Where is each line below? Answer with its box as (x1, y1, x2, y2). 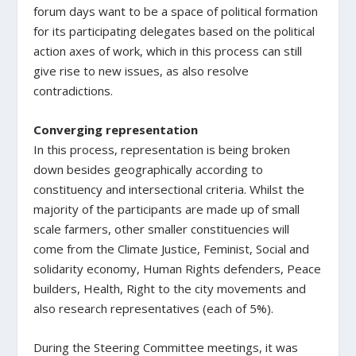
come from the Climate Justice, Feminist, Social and (33, 240, 310, 257)
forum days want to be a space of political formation (33, 2, 319, 19)
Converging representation (33, 121, 202, 137)
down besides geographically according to (33, 161, 264, 177)
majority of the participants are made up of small (33, 200, 300, 217)
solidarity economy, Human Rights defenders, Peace (33, 260, 322, 277)
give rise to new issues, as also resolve (33, 62, 250, 79)
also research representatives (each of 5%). (33, 300, 274, 316)
